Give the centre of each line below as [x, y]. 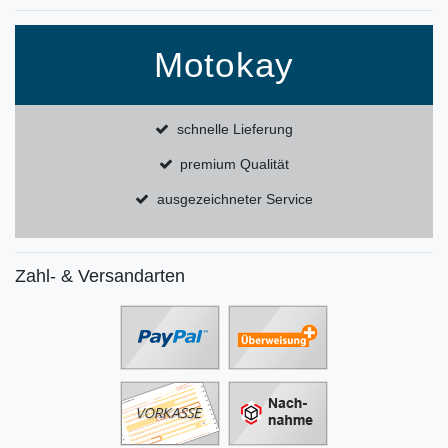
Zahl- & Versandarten [100, 276]
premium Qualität [235, 164]
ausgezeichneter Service [234, 199]
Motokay [224, 65]
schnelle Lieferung [234, 129]
